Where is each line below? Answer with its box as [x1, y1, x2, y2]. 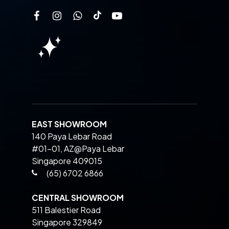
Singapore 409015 [31, 155, 102, 166]
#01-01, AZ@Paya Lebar [31, 143, 124, 154]
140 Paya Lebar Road [31, 130, 112, 142]
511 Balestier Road [31, 204, 101, 216]
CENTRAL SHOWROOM [31, 192, 124, 203]
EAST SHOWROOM [31, 118, 107, 129]
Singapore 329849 [31, 217, 102, 228]
